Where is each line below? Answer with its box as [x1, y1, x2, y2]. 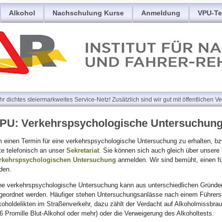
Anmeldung [141, 9, 180, 17]
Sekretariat [66, 147, 99, 154]
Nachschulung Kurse [53, 9, 124, 17]
